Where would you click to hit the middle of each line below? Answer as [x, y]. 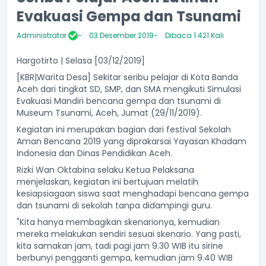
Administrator [42, 35]
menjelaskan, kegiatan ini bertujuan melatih [107, 182]
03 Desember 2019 [121, 35]
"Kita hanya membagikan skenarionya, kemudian [118, 222]
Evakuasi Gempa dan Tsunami [129, 16]
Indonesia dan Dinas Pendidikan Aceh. [94, 153]
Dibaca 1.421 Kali [194, 35]
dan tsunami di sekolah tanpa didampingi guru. [114, 205]
